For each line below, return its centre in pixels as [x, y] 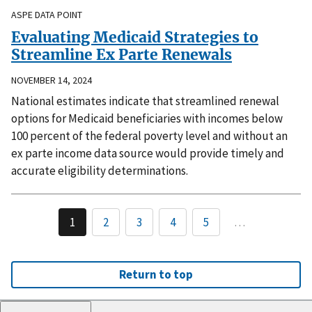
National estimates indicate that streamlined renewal [145, 101]
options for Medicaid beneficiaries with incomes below [147, 118]
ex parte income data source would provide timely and [148, 153]
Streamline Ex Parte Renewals [122, 54]
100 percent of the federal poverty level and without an [149, 135]
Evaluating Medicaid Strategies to [135, 37]
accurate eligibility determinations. [100, 170]
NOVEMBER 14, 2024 [52, 80]
